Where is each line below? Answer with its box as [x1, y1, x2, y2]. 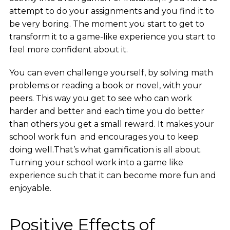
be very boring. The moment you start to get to [9, 19, 204, 29]
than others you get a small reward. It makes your [9, 119, 214, 129]
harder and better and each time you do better [9, 106, 204, 117]
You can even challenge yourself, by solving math [9, 68, 213, 78]
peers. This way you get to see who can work [9, 93, 192, 104]
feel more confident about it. [9, 45, 130, 55]
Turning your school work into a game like [9, 158, 183, 168]
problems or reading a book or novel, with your [9, 81, 202, 91]
